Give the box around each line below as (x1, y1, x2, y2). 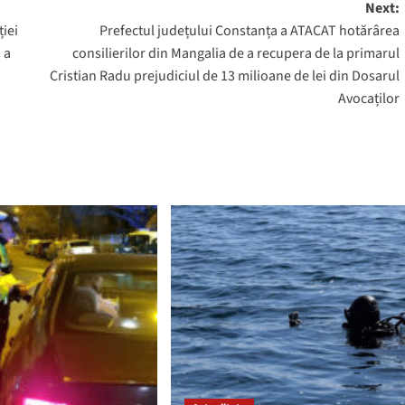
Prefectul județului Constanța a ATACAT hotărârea (99, 21, 400, 42)
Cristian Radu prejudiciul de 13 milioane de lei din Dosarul (49, 66, 400, 87)
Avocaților (337, 89, 400, 109)
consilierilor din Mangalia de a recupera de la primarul (71, 43, 400, 64)
